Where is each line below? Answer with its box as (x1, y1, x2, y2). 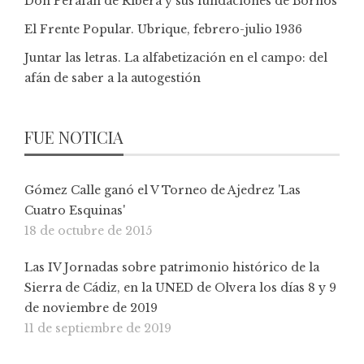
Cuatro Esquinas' (24, 202, 125, 218)
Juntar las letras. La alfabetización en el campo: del (24, 50, 327, 65)
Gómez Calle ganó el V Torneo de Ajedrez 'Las (24, 182, 301, 197)
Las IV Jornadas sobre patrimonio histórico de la (24, 259, 319, 275)
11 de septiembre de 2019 (24, 320, 171, 336)
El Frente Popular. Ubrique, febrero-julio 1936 (24, 21, 302, 37)
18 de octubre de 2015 (24, 223, 152, 238)
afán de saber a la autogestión (24, 70, 201, 85)
